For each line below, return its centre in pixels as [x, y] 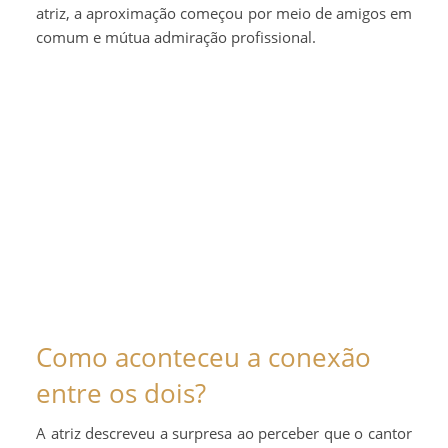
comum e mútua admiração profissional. [176, 36]
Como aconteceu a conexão [203, 356]
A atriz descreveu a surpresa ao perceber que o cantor [224, 432]
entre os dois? [121, 392]
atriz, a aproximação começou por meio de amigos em [224, 12]
